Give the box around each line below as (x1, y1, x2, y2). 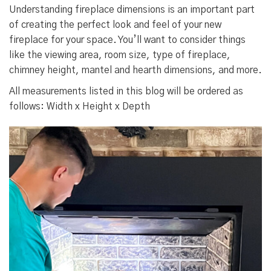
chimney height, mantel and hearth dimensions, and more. (9, 65, 262, 76)
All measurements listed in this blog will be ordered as (9, 87, 243, 97)
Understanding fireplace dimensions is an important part (9, 5, 255, 15)
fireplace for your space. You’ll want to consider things (9, 35, 246, 45)
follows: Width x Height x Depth (9, 102, 150, 112)
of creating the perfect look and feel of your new (9, 20, 221, 30)
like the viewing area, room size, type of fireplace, (9, 50, 230, 60)
